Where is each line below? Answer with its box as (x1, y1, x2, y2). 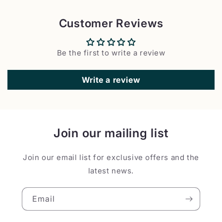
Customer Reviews (58, 16, 164, 30)
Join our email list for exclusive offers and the (23, 153, 199, 163)
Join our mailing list (53, 126, 169, 141)
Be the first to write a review (56, 48, 166, 58)
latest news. (88, 166, 134, 176)
